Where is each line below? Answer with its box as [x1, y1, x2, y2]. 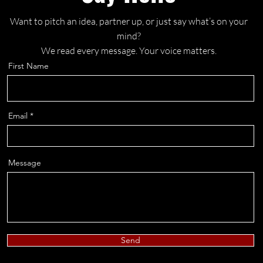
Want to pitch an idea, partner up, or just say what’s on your [9, 15, 248, 27]
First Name [8, 60, 49, 71]
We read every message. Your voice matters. [41, 45, 217, 56]
